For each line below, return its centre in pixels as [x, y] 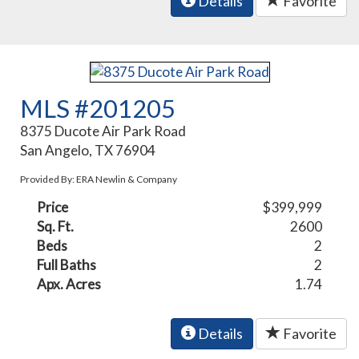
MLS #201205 [98, 108]
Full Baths [67, 264]
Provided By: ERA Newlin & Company [99, 179]
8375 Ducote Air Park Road [103, 131]
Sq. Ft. [56, 226]
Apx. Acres [69, 284]
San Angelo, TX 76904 [88, 150]
